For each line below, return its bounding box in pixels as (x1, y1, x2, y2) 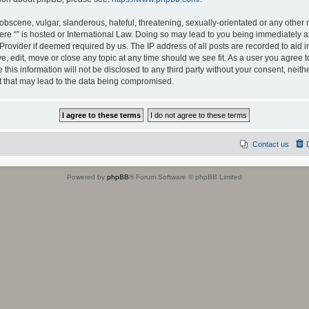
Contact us (252, 139, 289, 148)
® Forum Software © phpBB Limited (129, 172, 242, 181)
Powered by (67, 172, 107, 181)
